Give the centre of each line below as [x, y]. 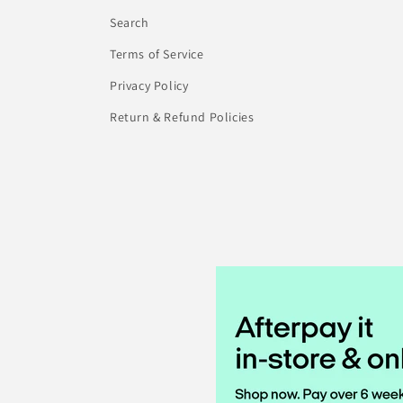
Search [130, 23]
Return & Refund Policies [182, 117]
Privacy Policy [149, 86]
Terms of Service [157, 54]
